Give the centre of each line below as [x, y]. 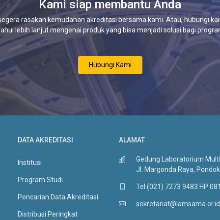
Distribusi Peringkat [47, 214]
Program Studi [40, 180]
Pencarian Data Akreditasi [58, 197]
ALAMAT [132, 140]
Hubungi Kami [110, 65]
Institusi [29, 163]
